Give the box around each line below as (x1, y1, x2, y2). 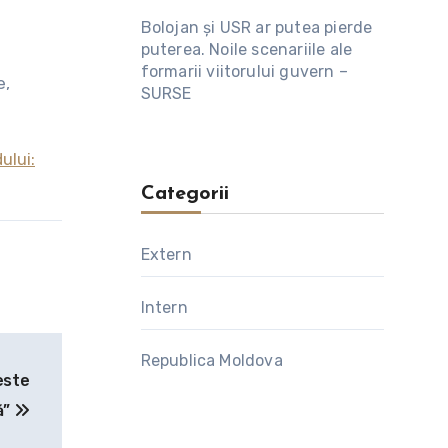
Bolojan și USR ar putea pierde (140, 18, 373, 37)
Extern (140, 245, 192, 264)
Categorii (140, 184, 229, 204)
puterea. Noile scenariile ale (140, 40, 353, 59)
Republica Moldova (140, 351, 283, 370)
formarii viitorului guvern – (140, 62, 349, 81)
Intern (140, 298, 188, 317)
